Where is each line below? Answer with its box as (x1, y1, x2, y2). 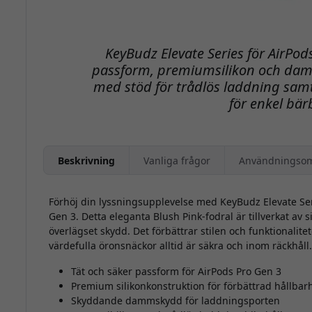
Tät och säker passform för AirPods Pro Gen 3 (70, 265, 281, 279)
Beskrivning (57, 153, 115, 167)
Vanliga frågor (143, 153, 210, 167)
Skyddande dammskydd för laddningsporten (70, 294, 280, 308)
